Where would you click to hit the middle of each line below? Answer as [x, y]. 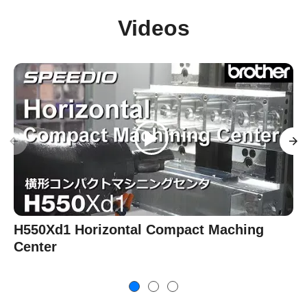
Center [35, 247]
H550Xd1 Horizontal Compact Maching [139, 230]
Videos [153, 28]
